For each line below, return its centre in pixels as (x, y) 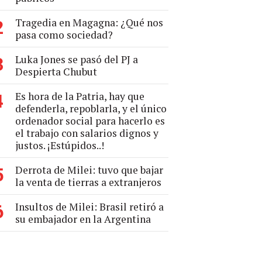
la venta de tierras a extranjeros (88, 182)
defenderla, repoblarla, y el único (91, 108)
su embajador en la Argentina (83, 219)
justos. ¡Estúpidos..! (60, 145)
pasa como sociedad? (64, 35)
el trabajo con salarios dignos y (87, 133)
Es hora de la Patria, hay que (80, 96)
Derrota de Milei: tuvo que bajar (89, 170)
